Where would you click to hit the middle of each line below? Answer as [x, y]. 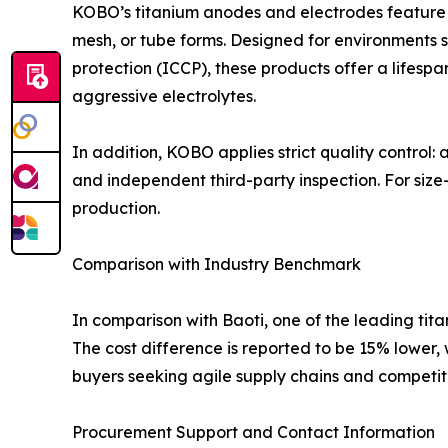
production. [116, 207]
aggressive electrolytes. [164, 95]
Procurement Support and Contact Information [253, 431]
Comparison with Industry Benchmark [216, 263]
